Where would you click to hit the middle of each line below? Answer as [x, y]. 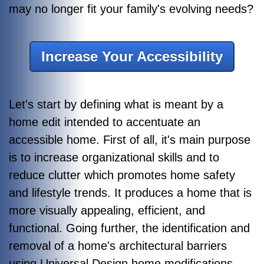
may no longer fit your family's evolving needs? [131, 9]
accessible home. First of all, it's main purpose [130, 139]
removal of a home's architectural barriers [118, 245]
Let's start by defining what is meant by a [116, 104]
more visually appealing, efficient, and [107, 210]
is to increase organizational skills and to [114, 157]
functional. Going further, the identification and [129, 228]
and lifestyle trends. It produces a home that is [130, 192]
